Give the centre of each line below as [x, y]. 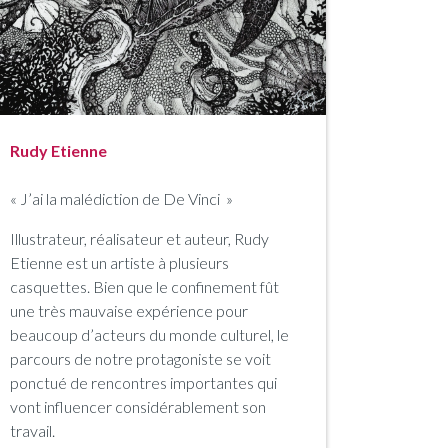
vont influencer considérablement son [138, 406]
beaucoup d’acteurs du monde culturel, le [149, 334]
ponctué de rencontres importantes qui [143, 382]
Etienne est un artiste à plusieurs [119, 262]
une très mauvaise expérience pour [129, 310]
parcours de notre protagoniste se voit [140, 358]
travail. [32, 430]
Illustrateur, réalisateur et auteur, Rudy [139, 238]
